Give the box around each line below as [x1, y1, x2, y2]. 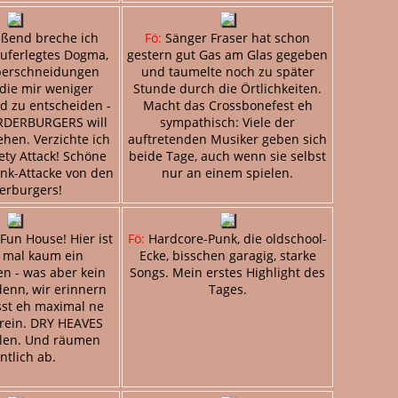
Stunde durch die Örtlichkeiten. [133, 79, 322, 97]
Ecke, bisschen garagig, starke [139, 246, 316, 264]
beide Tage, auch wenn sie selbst [129, 147, 326, 164]
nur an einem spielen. [162, 163, 293, 181]
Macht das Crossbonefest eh [142, 96, 313, 114]
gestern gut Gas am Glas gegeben [127, 45, 328, 63]
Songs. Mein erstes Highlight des [130, 263, 325, 281]
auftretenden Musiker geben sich [128, 130, 327, 147]
